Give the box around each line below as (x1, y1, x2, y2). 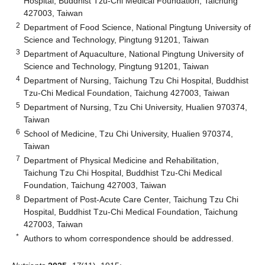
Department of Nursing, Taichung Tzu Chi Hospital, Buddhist (24, 75, 249, 85)
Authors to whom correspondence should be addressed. (24, 233, 234, 243)
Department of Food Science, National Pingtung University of (24, 22, 251, 32)
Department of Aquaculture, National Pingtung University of (24, 49, 244, 59)
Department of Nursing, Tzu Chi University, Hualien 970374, (24, 102, 248, 112)
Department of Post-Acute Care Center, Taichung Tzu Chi (24, 194, 239, 204)
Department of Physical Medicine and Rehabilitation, (24, 155, 219, 165)
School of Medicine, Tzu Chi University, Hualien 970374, (24, 128, 234, 138)
